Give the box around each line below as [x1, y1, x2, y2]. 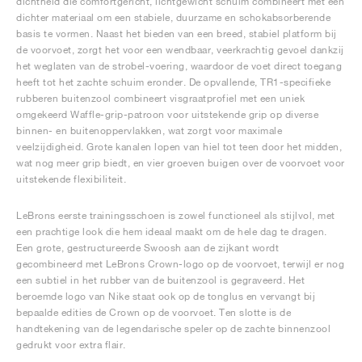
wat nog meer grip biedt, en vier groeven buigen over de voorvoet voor [16, 157, 345, 169]
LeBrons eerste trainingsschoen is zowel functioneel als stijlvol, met [16, 209, 335, 221]
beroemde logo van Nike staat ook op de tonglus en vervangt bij [16, 290, 315, 302]
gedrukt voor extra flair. [16, 339, 126, 351]
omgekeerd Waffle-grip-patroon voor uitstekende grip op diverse [16, 108, 318, 120]
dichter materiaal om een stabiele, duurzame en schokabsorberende [16, 11, 330, 23]
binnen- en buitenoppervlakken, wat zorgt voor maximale [16, 124, 282, 137]
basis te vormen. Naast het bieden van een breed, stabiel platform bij [16, 27, 337, 40]
